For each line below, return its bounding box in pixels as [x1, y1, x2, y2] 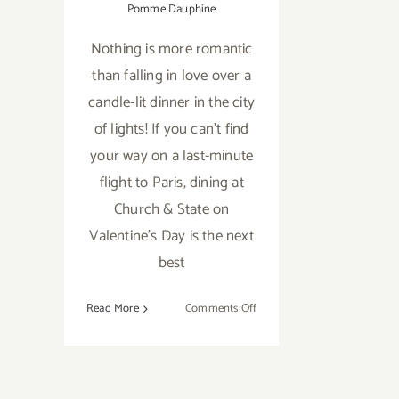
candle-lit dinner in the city [88, 90, 256, 116]
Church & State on [113, 197, 230, 223]
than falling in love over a [92, 63, 251, 89]
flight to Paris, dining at [99, 170, 244, 196]
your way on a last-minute [90, 143, 254, 169]
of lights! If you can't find [94, 117, 249, 142]
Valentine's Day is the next [89, 224, 254, 249]
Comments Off [184, 299, 257, 319]
